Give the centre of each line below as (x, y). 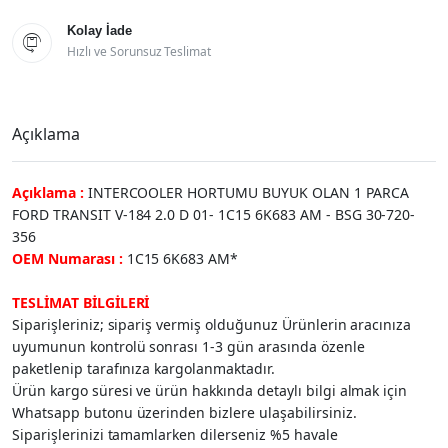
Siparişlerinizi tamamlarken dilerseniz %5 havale (175, 434)
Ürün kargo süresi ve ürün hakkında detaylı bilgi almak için (210, 390)
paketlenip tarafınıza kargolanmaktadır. (143, 368)
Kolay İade (99, 30)
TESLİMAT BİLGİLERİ (81, 302)
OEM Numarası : (69, 258)
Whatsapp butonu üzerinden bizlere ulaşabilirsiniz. (184, 412)
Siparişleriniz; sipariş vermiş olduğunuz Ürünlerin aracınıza (212, 324)
